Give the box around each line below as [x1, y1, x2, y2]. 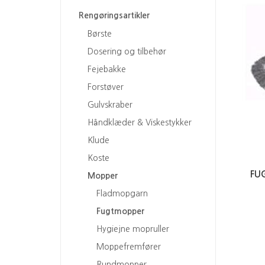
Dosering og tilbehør [88, 47, 166, 56]
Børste [88, 29, 112, 38]
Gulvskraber [88, 100, 132, 109]
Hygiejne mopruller [96, 224, 169, 233]
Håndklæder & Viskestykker [88, 118, 192, 127]
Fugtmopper [96, 206, 144, 215]
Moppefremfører [96, 242, 161, 251]
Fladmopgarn [96, 189, 148, 198]
